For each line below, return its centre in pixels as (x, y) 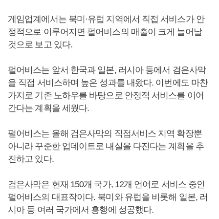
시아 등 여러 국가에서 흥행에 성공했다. (82, 210)
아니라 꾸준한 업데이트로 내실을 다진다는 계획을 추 (106, 146)
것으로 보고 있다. (40, 45)
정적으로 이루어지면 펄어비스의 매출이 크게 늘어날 (105, 32)
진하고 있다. (31, 159)
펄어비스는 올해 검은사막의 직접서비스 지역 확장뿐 (105, 134)
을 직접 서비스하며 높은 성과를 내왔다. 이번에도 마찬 (108, 83)
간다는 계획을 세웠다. (49, 108)
